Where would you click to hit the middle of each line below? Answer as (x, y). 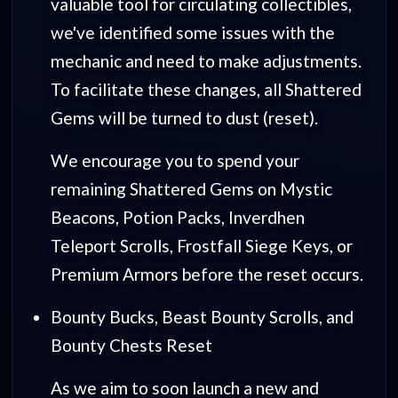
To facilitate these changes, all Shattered (206, 89)
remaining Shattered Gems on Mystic (191, 188)
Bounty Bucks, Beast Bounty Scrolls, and (202, 316)
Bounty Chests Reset (131, 345)
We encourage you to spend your (175, 160)
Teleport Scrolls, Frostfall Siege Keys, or (201, 245)
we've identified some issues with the (192, 32)
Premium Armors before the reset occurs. (207, 274)
